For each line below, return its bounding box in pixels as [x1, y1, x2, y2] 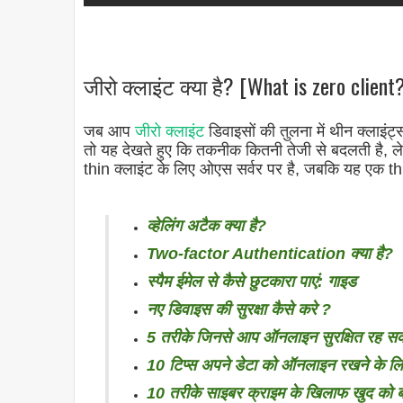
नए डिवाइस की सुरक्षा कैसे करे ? [147, 300, 331, 319]
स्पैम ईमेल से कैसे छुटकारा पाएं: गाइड [147, 273, 356, 291]
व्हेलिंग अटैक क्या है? [147, 217, 266, 236]
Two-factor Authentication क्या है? [147, 245, 393, 264]
